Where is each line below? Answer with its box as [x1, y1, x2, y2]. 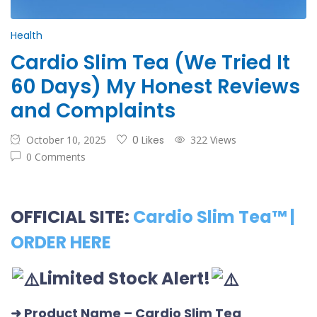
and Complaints [11, 96, 175, 125]
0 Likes [132, 132, 164, 147]
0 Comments [26, 149, 86, 163]
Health [11, 28, 42, 42]
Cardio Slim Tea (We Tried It [11, 48, 290, 76]
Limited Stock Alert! [40, 266, 211, 290]
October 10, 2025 [26, 132, 106, 146]
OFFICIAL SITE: [11, 204, 133, 229]
